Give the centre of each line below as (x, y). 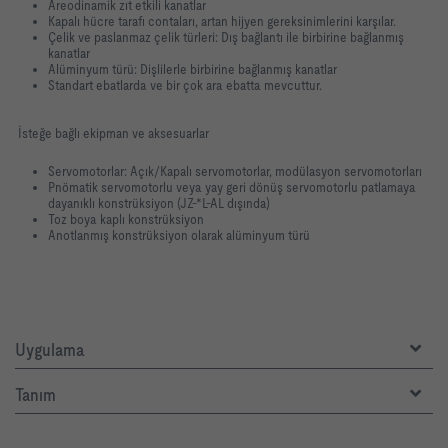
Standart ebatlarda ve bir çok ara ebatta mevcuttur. (185, 85)
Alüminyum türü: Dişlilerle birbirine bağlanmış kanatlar (192, 69)
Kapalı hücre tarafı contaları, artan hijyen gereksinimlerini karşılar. (222, 21)
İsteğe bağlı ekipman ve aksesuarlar (113, 133)
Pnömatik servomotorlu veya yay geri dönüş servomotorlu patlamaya (232, 187)
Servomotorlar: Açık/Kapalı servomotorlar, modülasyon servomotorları (235, 171)
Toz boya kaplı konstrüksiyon (126, 219)
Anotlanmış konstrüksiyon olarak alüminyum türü (179, 235)
